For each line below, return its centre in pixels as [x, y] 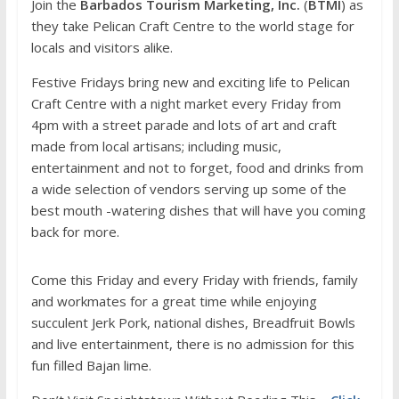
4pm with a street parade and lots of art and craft [183, 125]
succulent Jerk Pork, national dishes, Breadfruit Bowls [193, 322]
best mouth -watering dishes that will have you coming [198, 210]
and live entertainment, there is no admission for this [192, 344]
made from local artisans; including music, [156, 146]
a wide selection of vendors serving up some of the [188, 189]
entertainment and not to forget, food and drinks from [197, 167]
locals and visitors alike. [102, 47]
